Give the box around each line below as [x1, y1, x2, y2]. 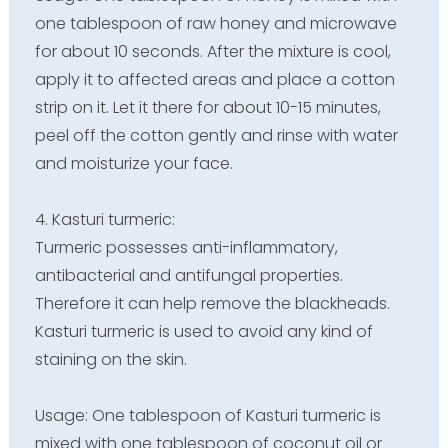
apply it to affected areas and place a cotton [34, 67, 395, 91]
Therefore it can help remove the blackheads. [34, 291, 390, 315]
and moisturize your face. [34, 151, 233, 175]
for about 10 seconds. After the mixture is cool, [34, 39, 391, 63]
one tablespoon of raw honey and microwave [34, 11, 397, 35]
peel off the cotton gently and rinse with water [34, 123, 398, 147]
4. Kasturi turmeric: [34, 207, 175, 231]
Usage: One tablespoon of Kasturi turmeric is [34, 403, 381, 427]
